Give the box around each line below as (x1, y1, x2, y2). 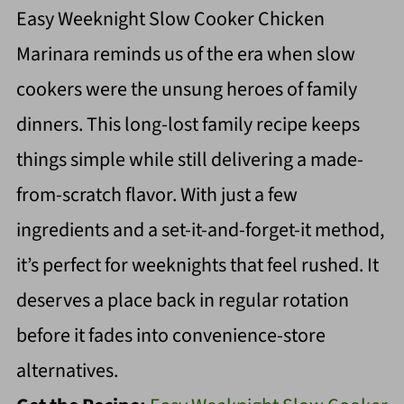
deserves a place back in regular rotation (15, 285, 349, 315)
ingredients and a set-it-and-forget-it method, (15, 215, 384, 244)
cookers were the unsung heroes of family (15, 74, 357, 104)
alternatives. (15, 355, 118, 385)
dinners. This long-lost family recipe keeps (15, 109, 360, 139)
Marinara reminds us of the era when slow (15, 39, 355, 69)
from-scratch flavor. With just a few (15, 179, 298, 209)
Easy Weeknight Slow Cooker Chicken (15, 4, 325, 33)
